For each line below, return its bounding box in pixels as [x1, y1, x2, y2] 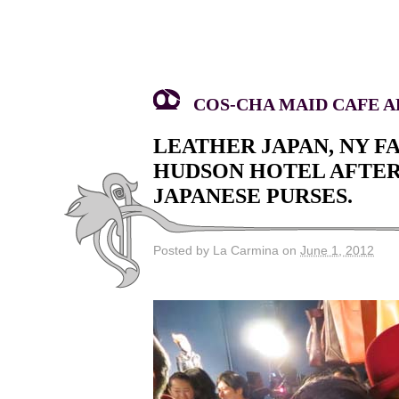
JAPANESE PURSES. [153, 184, 353, 208]
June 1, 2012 [300, 243, 374, 257]
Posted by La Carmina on [153, 243, 300, 257]
